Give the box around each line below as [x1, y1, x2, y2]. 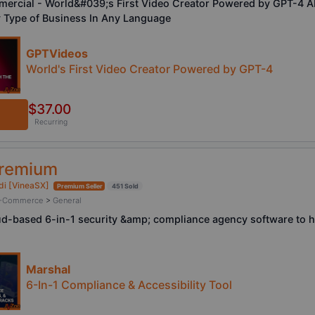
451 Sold [112, 182, 139, 191]
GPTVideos [26, 46, 88, 60]
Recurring [34, 117, 67, 127]
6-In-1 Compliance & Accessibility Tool [26, 278, 232, 292]
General [53, 195, 82, 206]
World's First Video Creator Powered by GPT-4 [26, 61, 273, 76]
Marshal [26, 262, 70, 277]
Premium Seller [56, 182, 103, 191]
